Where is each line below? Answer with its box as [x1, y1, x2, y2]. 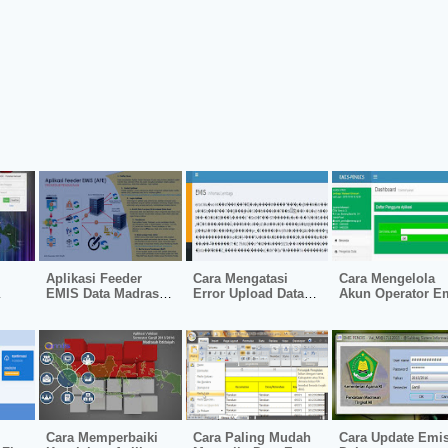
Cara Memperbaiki [45, 430, 158, 446]
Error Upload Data [192, 286, 304, 302]
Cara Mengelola [339, 271, 436, 287]
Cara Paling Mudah [192, 430, 311, 446]
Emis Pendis [192, 301, 272, 317]
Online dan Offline [45, 301, 159, 317]
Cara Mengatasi [192, 271, 288, 287]
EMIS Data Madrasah [45, 286, 174, 302]
